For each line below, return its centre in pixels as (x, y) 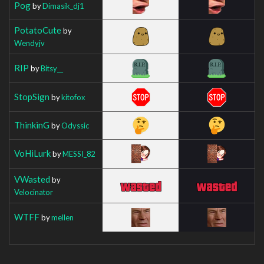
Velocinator (34, 192)
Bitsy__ (52, 68)
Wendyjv (29, 43)
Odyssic (75, 125)
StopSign (32, 96)
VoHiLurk (32, 153)
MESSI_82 (79, 154)
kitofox (73, 97)
